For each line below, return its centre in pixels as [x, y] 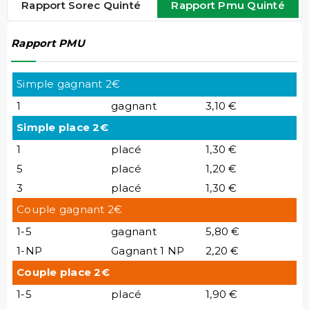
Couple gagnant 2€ [70, 209]
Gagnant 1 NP [148, 250]
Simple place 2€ [62, 127]
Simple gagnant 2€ [69, 83]
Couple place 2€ [63, 272]
